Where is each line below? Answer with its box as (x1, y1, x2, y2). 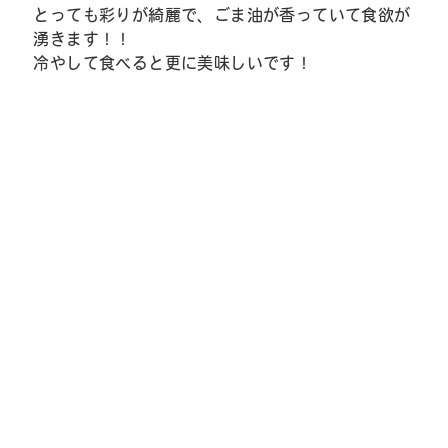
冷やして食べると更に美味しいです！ (33, 55, 313, 71)
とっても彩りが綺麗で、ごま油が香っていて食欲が (33, 7, 411, 23)
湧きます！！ (33, 31, 132, 47)
